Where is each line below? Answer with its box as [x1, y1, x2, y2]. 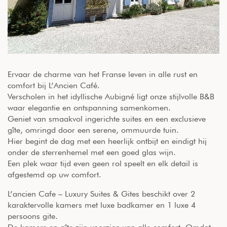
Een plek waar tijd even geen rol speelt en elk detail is [8, 158, 198, 168]
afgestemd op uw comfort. [8, 169, 101, 179]
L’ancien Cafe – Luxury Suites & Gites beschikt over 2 [8, 188, 195, 199]
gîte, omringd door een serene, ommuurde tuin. [8, 125, 179, 135]
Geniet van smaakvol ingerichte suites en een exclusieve [8, 113, 206, 124]
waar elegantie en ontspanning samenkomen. [8, 102, 171, 112]
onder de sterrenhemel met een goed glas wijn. [8, 147, 176, 157]
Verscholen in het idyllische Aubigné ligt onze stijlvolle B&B [8, 91, 214, 101]
